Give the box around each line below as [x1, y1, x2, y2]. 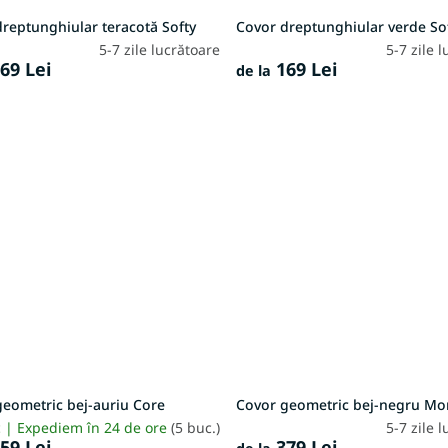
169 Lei [271, 56, 338, 81]
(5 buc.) [171, 418, 221, 438]
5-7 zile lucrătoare [99, 39, 221, 59]
